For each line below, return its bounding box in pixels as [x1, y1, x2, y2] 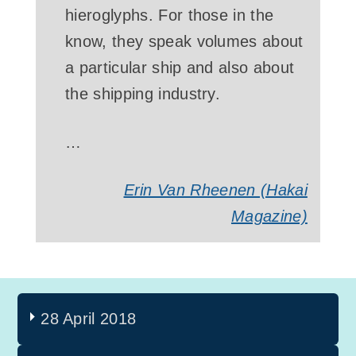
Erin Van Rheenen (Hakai [123, 181, 308, 199]
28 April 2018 [41, 309, 137, 327]
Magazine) [230, 207, 308, 225]
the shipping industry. [65, 85, 221, 103]
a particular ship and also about [65, 59, 295, 76]
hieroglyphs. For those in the [65, 6, 274, 24]
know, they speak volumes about [65, 33, 304, 50]
